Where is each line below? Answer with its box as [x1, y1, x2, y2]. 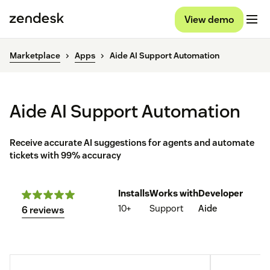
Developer [198, 187, 243, 199]
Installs [118, 187, 149, 199]
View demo [184, 13, 234, 26]
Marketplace [10, 50, 60, 61]
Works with [149, 187, 198, 199]
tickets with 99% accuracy [10, 149, 121, 162]
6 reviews [22, 204, 64, 217]
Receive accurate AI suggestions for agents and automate [10, 137, 254, 149]
